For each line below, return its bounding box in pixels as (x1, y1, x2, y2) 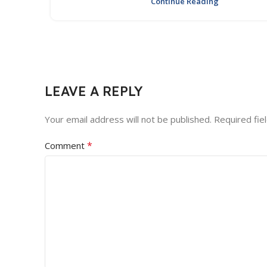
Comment (45, 139, 87, 151)
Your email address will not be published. (45, 113, 212, 125)
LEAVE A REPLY (45, 83, 142, 100)
